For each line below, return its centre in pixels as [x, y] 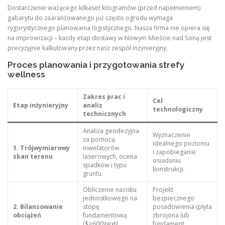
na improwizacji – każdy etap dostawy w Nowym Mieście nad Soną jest [109, 38]
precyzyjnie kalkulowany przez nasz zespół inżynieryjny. [88, 48]
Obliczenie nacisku [109, 189]
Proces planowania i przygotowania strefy [96, 65]
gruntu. [93, 173]
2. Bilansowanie [38, 206]
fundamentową [105, 215]
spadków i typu [104, 165]
